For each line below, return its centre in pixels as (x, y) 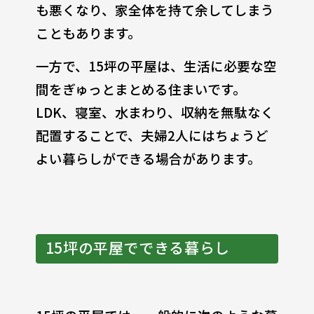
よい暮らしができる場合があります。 (148, 158)
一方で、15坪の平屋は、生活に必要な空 (156, 66)
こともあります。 (88, 33)
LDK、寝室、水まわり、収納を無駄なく (155, 112)
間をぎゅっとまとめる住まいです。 (141, 89)
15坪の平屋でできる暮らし (137, 248)
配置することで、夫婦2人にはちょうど (152, 135)
